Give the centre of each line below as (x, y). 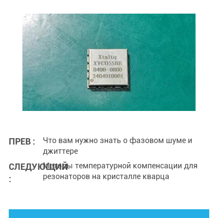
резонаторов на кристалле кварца (106, 176)
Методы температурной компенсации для (120, 166)
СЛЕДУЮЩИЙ (38, 167)
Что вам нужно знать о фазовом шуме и (117, 140)
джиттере (60, 151)
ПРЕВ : (22, 141)
